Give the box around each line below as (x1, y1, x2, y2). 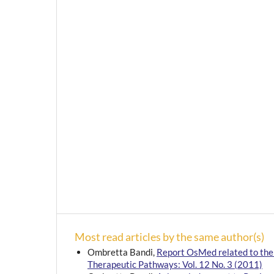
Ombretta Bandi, (87, 246, 157, 257)
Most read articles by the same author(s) (75, 229, 264, 243)
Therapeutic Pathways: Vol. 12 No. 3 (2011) (87, 258, 262, 270)
